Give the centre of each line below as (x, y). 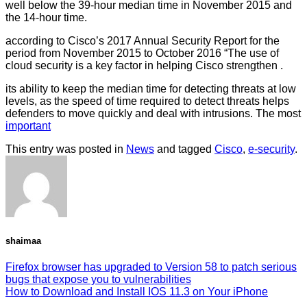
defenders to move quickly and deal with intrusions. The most (153, 114)
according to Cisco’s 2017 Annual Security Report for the (143, 41)
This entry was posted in (66, 149)
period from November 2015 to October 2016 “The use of (142, 53)
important (28, 126)
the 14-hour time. (46, 18)
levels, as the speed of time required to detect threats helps (147, 101)
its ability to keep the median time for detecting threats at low (151, 89)
